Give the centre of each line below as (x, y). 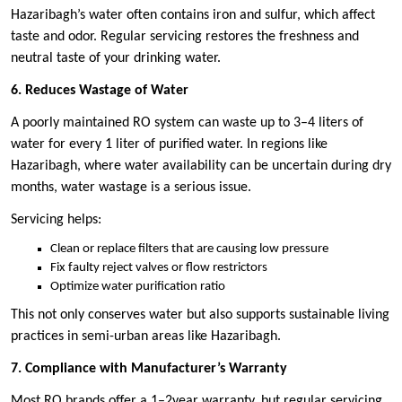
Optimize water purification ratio (138, 287)
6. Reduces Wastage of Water (100, 91)
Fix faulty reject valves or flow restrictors (159, 268)
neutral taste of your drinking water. (116, 59)
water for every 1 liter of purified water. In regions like (169, 145)
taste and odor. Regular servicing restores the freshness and (185, 37)
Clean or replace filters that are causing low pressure (189, 249)
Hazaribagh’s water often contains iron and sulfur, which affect (193, 16)
